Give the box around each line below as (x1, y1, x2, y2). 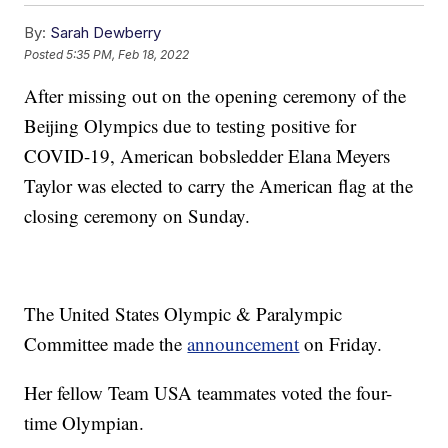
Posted (24, 46, 67, 62)
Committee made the (24, 331, 188, 357)
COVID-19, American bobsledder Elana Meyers (24, 143, 391, 169)
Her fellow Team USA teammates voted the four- (24, 380, 393, 406)
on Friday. (299, 331, 383, 357)
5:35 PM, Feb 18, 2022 (66, 46, 190, 62)
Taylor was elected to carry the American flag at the (24, 173, 414, 199)
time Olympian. (24, 410, 145, 436)
